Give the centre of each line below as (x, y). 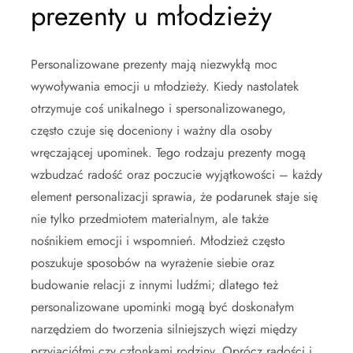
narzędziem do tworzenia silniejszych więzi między (164, 329)
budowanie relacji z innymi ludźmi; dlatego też (154, 284)
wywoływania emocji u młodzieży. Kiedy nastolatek (165, 86)
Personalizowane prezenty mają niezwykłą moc (154, 64)
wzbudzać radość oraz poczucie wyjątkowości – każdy (176, 174)
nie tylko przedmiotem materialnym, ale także (150, 218)
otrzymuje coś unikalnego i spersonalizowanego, (158, 108)
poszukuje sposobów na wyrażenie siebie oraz (152, 262)
